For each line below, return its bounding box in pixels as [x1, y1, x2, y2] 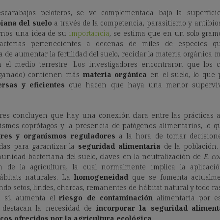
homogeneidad [74, 172, 129, 182]
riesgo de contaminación [59, 193, 153, 203]
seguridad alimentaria [78, 141, 161, 151]
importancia [69, 28, 110, 38]
